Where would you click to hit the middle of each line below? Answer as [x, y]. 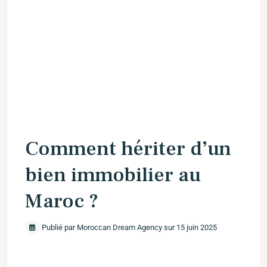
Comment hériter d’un [128, 148]
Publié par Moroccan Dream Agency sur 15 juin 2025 [128, 227]
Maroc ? [62, 201]
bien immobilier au [113, 175]
